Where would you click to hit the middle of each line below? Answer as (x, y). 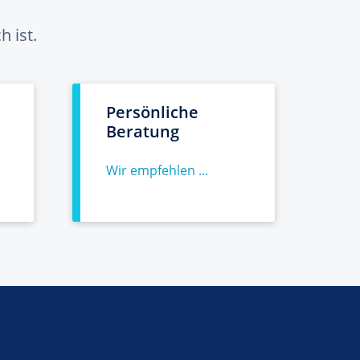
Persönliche (152, 112)
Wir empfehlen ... (157, 170)
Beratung (143, 131)
